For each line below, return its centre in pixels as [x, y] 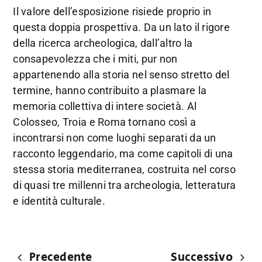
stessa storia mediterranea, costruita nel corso [124, 170]
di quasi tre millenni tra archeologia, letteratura [125, 185]
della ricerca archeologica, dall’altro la [103, 43]
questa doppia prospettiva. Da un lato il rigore [121, 27]
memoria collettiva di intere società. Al [105, 106]
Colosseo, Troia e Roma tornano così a [105, 122]
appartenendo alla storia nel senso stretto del [121, 75]
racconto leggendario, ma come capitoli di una [123, 154]
